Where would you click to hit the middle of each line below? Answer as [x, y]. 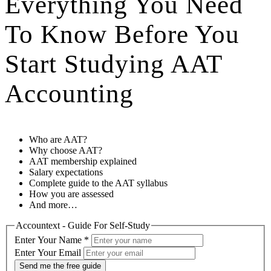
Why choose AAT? [66, 150]
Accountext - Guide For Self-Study [83, 225]
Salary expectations [66, 172]
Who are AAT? [58, 139]
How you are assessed [71, 194]
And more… [53, 204]
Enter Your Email [49, 253]
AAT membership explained [83, 161]
